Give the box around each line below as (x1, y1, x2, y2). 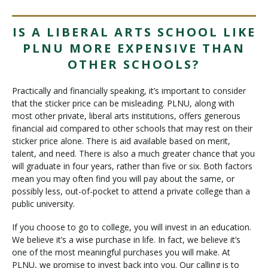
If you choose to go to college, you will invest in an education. (12, 221, 251, 233)
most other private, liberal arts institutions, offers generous (12, 110, 240, 122)
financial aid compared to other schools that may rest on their (12, 123, 252, 135)
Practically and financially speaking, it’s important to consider (12, 85, 246, 97)
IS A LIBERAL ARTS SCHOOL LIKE (12, 24, 256, 41)
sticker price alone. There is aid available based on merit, (12, 135, 230, 147)
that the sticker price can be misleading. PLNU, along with (12, 98, 234, 109)
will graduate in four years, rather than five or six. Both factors (12, 160, 252, 172)
